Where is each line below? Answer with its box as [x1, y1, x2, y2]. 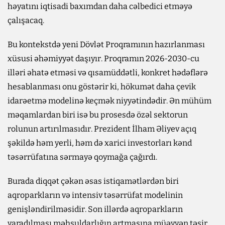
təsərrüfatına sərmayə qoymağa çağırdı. [8, 152, 157, 162]
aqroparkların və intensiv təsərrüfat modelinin [8, 190, 183, 200]
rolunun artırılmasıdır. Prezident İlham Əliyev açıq [8, 124, 196, 134]
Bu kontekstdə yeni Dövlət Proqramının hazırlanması [8, 39, 205, 49]
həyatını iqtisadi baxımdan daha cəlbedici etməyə [8, 1, 192, 11]
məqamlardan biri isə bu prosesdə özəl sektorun [8, 109, 188, 120]
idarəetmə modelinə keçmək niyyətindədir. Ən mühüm [8, 95, 211, 105]
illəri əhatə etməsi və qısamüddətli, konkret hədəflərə [8, 67, 208, 77]
